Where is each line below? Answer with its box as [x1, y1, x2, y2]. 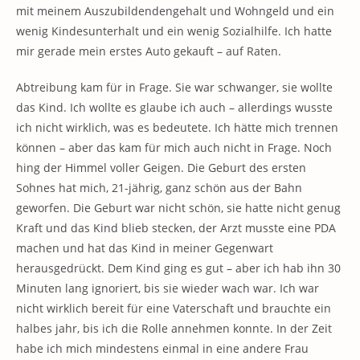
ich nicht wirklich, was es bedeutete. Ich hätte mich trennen [16, 120, 338, 135]
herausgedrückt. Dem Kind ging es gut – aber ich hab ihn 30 [16, 260, 341, 276]
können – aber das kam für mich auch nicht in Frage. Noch [16, 140, 332, 155]
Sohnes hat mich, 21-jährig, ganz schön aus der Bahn [16, 180, 302, 195]
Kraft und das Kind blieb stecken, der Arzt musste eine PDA [16, 220, 336, 235]
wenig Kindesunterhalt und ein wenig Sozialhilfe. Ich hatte [16, 23, 332, 39]
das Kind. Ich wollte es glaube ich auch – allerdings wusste [16, 100, 333, 115]
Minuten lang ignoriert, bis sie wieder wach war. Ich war [16, 280, 319, 296]
